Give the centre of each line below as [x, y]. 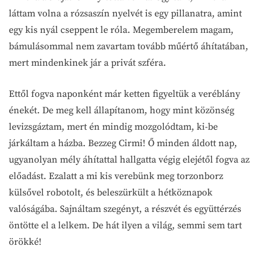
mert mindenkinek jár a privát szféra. [87, 63]
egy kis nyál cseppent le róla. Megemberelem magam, [121, 30]
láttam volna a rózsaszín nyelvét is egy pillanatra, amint [125, 13]
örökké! [25, 242]
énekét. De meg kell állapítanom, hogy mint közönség [122, 110]
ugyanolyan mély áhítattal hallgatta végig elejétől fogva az [129, 159]
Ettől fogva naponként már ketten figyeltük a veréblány [124, 94]
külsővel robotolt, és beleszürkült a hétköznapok [111, 192]
